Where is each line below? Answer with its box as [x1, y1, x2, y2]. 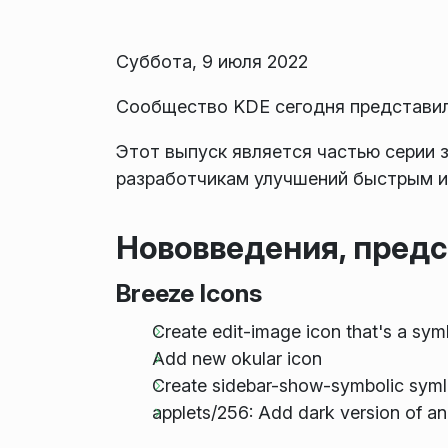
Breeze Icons [115, 277, 262, 308]
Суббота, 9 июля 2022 [115, 50, 308, 72]
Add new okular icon [151, 347, 322, 369]
